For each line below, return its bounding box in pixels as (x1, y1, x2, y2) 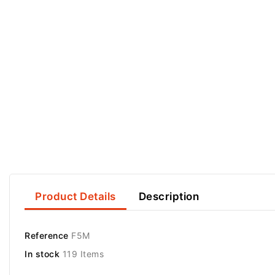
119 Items (62, 249, 104, 260)
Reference (25, 230, 69, 241)
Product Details (35, 190, 116, 203)
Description (138, 190, 199, 203)
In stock (25, 249, 60, 260)
